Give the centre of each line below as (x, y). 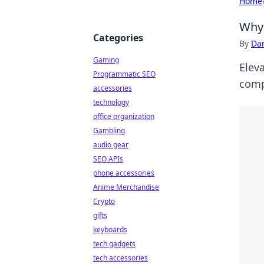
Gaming (106, 60)
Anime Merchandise (126, 187)
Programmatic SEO (124, 74)
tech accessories (121, 258)
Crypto (104, 201)
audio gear (111, 145)
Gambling (109, 131)
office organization (124, 116)
